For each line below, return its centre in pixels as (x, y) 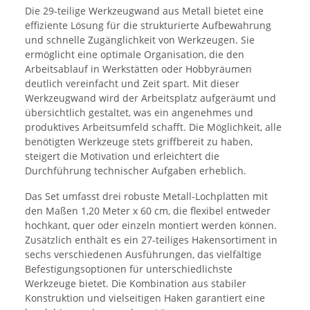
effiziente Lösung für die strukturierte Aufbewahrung (148, 26)
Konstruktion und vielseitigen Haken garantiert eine (145, 298)
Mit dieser (216, 84)
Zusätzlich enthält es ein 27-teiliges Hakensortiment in (151, 240)
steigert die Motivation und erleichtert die (122, 156)
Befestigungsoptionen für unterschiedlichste (129, 269)
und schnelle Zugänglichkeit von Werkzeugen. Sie (140, 40)
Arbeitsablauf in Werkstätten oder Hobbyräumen (138, 69)
